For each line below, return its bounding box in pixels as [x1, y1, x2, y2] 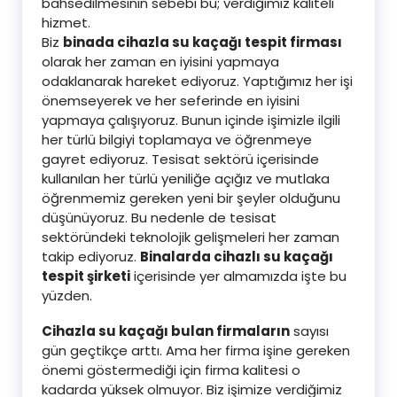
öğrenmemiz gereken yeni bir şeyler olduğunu [42, 189, 340, 207]
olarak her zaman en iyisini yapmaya [42, 52, 279, 71]
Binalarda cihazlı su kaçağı [140, 247, 333, 266]
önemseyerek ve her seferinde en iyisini [42, 91, 300, 110]
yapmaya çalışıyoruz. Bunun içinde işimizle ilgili [42, 111, 340, 129]
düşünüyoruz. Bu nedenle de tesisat [42, 208, 276, 227]
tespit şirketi [42, 267, 130, 285]
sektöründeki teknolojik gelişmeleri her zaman [42, 228, 339, 246]
